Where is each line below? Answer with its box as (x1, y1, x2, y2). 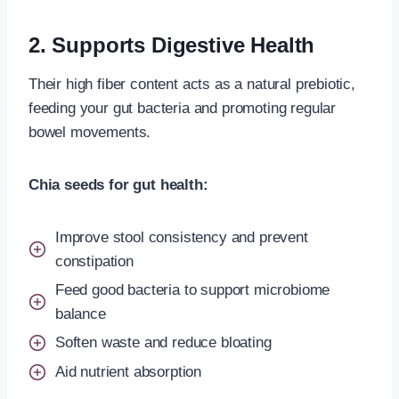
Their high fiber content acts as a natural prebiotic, (28, 75, 355, 93)
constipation (55, 252, 134, 270)
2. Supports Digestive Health (28, 32, 315, 57)
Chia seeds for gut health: (28, 175, 208, 193)
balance (55, 305, 106, 322)
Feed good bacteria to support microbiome (55, 281, 330, 298)
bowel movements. (28, 123, 151, 141)
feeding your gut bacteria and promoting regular (28, 99, 337, 117)
